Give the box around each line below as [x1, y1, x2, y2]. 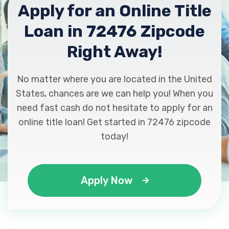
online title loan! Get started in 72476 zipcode [18, 117, 211, 128]
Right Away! [66, 42, 163, 61]
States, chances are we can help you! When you [16, 88, 213, 99]
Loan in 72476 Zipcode [24, 21, 205, 41]
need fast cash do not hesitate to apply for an [16, 102, 213, 113]
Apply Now [80, 174, 132, 187]
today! [101, 131, 128, 142]
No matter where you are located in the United [17, 74, 212, 85]
